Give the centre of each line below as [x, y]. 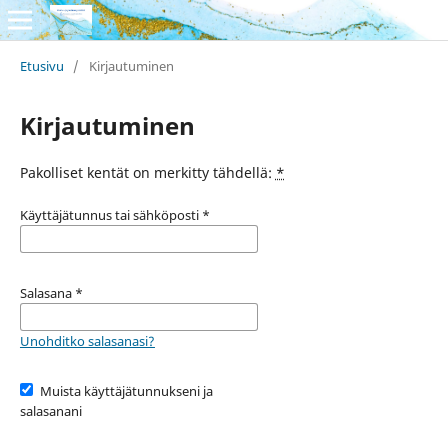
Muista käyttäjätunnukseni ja [127, 390]
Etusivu [41, 65]
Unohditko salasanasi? [87, 340]
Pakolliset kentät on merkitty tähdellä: [147, 172]
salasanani [50, 410]
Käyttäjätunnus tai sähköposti [110, 214]
